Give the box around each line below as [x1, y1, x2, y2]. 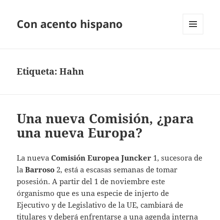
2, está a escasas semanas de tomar [55, 165, 178, 175]
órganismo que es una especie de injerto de [17, 188, 169, 198]
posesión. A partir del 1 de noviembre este [17, 176, 165, 187]
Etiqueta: [17, 65, 60, 78]
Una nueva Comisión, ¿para [17, 110, 194, 128]
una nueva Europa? [17, 124, 143, 142]
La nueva [17, 153, 50, 163]
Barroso [23, 165, 55, 175]
